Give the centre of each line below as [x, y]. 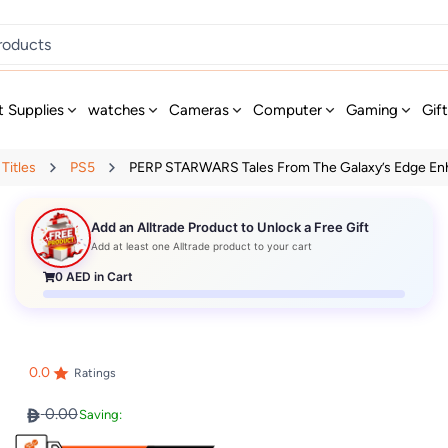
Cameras [199, 110]
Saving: [100, 415]
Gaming [372, 110]
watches [117, 110]
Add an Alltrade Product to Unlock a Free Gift [230, 227]
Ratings [94, 373]
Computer [288, 110]
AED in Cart [98, 276]
